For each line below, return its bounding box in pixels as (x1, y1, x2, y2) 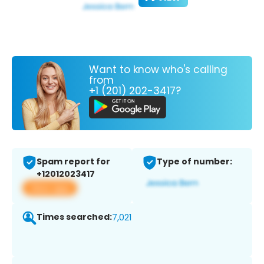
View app (29, 181, 70, 194)
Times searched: (37, 211, 112, 223)
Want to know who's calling (89, 62, 227, 77)
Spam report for (37, 156, 110, 168)
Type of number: (157, 156, 232, 168)
